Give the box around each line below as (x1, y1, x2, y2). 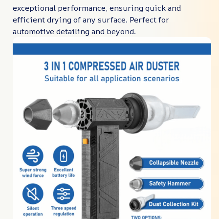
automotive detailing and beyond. (13, 26, 136, 37)
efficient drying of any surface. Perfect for (13, 14, 169, 25)
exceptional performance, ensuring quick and (13, 2, 181, 14)
